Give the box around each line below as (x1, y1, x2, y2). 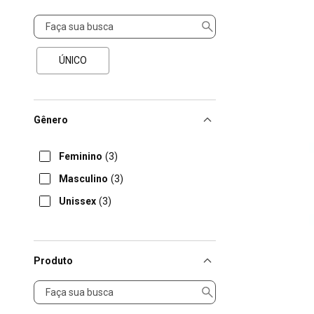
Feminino (59, 151, 102, 162)
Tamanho (34, 15, 78, 26)
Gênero (34, 114, 68, 125)
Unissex (59, 196, 96, 207)
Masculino (59, 173, 108, 184)
